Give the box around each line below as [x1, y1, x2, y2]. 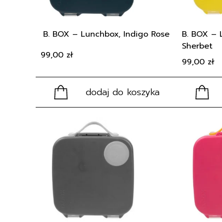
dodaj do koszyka [85, 85, 160, 99]
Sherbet [182, 40, 213, 52]
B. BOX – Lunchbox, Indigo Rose [43, 28, 169, 40]
